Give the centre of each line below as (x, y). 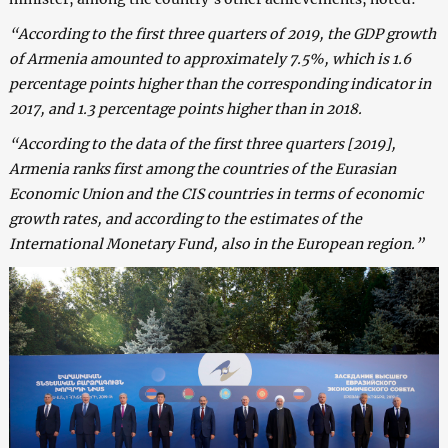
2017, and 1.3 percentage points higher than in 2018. (185, 109)
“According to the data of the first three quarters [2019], (202, 144)
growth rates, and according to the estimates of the (185, 219)
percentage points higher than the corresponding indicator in (219, 84)
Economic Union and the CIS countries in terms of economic (215, 194)
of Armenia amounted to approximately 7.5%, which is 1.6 (209, 59)
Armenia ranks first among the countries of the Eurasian (202, 169)
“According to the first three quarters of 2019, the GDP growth (222, 34)
